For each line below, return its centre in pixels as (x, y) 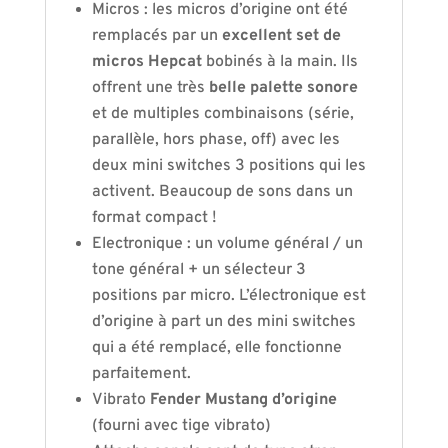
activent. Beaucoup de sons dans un (222, 192)
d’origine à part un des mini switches (223, 322)
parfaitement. (141, 374)
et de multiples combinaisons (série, (222, 114)
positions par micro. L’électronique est (228, 296)
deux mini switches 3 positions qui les (228, 166)
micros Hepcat (148, 62)
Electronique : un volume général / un (227, 244)
